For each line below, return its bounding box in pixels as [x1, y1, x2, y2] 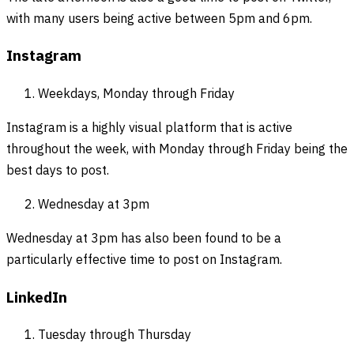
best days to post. [6, 160, 109, 182]
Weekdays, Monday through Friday [38, 83, 235, 105]
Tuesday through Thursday [38, 325, 191, 347]
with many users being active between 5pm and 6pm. [6, 8, 312, 30]
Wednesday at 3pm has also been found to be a [6, 228, 281, 250]
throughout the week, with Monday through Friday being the [6, 138, 348, 160]
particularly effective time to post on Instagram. [6, 249, 282, 271]
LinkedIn [6, 285, 67, 311]
